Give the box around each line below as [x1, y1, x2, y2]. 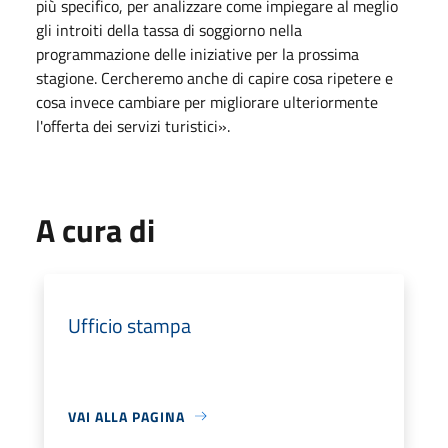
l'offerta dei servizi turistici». [36, 113, 230, 138]
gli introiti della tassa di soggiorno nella [36, 17, 302, 42]
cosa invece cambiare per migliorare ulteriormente [36, 89, 378, 114]
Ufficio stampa [68, 309, 191, 341]
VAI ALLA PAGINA [68, 405, 185, 427]
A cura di [36, 205, 155, 254]
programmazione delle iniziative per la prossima [36, 41, 359, 66]
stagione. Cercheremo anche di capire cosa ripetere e [36, 65, 393, 90]
